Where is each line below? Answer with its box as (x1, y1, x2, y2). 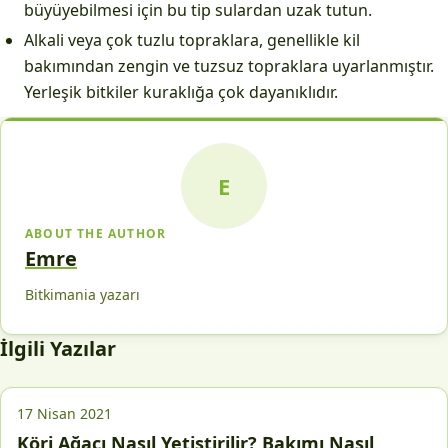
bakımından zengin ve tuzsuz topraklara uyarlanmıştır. (24, 55, 434, 77)
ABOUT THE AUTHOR (25, 225, 167, 242)
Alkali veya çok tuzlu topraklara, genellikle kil (24, 29, 360, 51)
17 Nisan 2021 (17, 404, 112, 423)
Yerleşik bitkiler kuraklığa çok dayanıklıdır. (24, 81, 338, 103)
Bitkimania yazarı (25, 285, 140, 304)
